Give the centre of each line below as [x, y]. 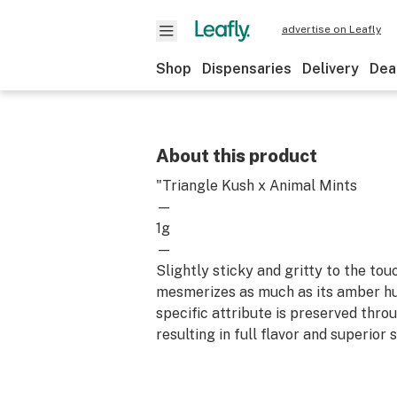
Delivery [331, 69]
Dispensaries [247, 69]
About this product [237, 156]
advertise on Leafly [331, 29]
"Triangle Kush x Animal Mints [257, 186]
